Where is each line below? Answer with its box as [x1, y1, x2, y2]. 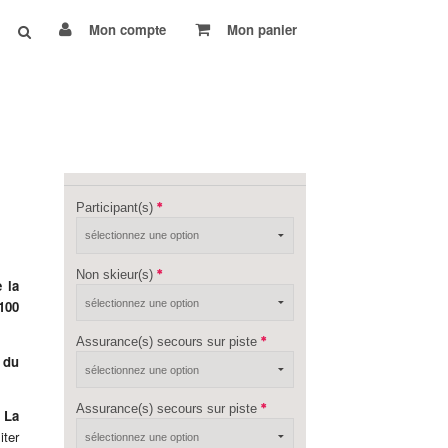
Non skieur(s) [75, 267, 157, 283]
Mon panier [222, 20, 297, 39]
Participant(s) [75, 199, 157, 215]
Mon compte [84, 20, 166, 39]
